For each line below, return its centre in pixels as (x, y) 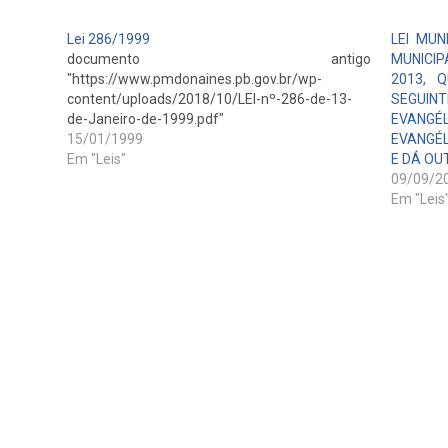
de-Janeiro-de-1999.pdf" (146, 118)
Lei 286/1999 (109, 38)
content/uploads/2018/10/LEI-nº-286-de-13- (210, 98)
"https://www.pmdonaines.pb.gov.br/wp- (195, 78)
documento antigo (219, 58)
